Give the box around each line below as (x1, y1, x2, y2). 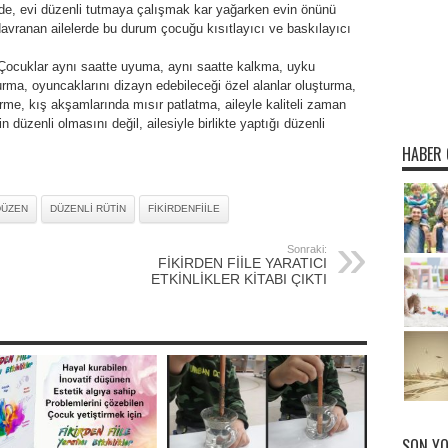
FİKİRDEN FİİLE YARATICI (157, 255, 327, 272)
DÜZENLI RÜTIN (49, 203, 126, 215)
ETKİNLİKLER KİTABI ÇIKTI (150, 271, 327, 288)
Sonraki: (286, 243, 327, 256)
